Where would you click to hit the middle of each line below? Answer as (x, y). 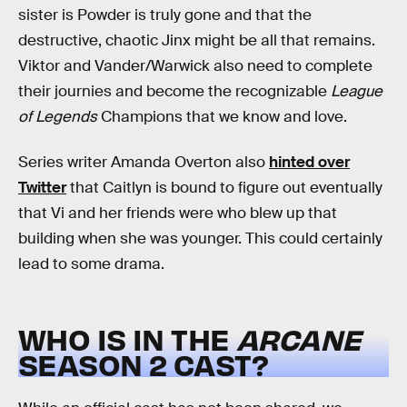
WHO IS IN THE (127, 338)
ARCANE (298, 338)
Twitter (42, 188)
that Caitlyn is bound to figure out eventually (224, 188)
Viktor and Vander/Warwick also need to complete (195, 66)
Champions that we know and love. (222, 117)
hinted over (309, 162)
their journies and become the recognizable (174, 92)
